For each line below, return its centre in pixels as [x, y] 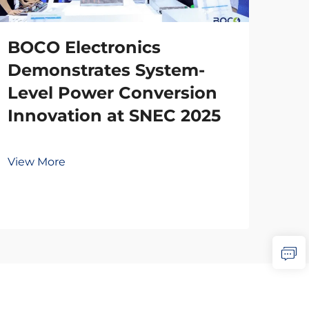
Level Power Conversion [112, 93]
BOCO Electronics [84, 47]
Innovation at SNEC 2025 [114, 116]
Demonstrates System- [106, 70]
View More [37, 162]
